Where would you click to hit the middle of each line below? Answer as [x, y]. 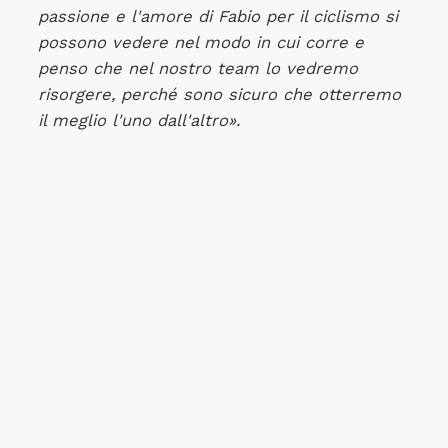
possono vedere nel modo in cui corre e [200, 42]
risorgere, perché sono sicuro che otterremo [219, 94]
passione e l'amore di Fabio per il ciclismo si [217, 16]
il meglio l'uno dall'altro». [138, 120]
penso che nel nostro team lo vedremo [197, 68]
